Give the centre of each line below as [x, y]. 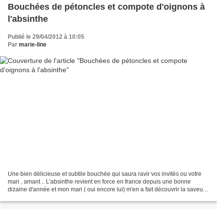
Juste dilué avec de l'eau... [42, 197]
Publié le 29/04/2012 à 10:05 [46, 37]
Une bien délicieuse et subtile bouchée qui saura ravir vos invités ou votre [105, 174]
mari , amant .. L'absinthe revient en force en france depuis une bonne [99, 182]
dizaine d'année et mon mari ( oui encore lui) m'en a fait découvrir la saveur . [108, 190]
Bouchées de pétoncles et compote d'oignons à [106, 7]
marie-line [33, 44]
